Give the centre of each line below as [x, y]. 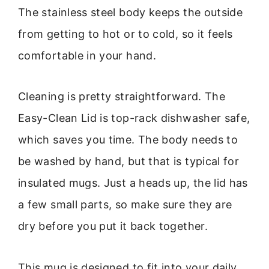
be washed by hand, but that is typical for [129, 162]
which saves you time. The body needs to [128, 140]
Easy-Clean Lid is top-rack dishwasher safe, [134, 118]
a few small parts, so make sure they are [125, 205]
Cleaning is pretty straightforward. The [122, 97]
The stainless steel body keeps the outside [131, 12]
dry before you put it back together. [113, 226]
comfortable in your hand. [87, 55]
